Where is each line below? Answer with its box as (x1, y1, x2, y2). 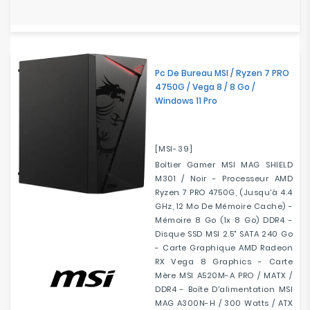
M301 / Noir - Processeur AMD (155, 173, 293, 184)
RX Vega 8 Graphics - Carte (155, 256, 293, 267)
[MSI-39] (155, 143, 193, 154)
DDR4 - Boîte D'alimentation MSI (155, 284, 293, 295)
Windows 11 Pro (155, 95, 217, 107)
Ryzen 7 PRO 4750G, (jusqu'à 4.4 (155, 187, 293, 198)
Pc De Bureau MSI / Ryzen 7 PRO (155, 67, 289, 79)
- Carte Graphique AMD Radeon (155, 242, 293, 253)
